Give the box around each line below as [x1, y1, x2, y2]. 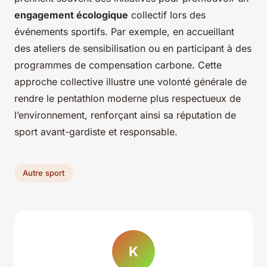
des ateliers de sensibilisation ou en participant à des [14, 42, 252, 54]
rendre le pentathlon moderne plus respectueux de [14, 92, 241, 104]
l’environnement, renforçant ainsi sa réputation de [14, 108, 236, 121]
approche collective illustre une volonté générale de [14, 75, 247, 88]
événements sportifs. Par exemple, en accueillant [14, 25, 234, 38]
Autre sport [23, 168, 65, 178]
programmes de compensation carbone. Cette [14, 58, 222, 71]
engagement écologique [14, 8, 128, 21]
